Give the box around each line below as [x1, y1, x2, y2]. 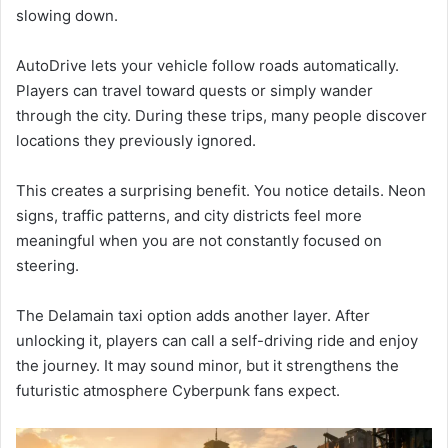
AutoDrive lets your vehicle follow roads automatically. [16, 55, 399, 75]
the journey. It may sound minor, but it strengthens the [16, 355, 399, 375]
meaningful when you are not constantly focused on [16, 230, 382, 250]
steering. [16, 255, 79, 275]
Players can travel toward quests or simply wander [16, 80, 373, 100]
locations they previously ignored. [16, 130, 256, 150]
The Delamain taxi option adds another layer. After [16, 305, 370, 325]
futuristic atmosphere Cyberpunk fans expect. [16, 380, 340, 400]
